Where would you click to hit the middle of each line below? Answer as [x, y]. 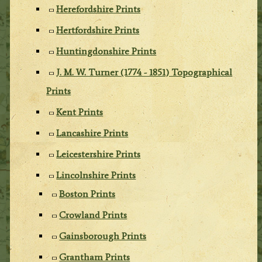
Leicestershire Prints [99, 154]
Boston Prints [87, 194]
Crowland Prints [93, 215]
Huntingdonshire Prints [106, 51]
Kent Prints [80, 112]
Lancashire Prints [92, 133]
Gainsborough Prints [103, 236]
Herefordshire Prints [99, 9]
